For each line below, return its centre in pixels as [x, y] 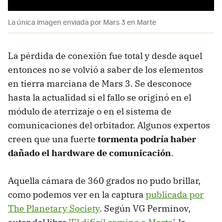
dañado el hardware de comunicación [89, 153]
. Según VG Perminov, [145, 208]
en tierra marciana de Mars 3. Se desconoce [100, 83]
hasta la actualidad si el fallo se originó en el [100, 97]
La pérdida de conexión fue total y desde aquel [105, 55]
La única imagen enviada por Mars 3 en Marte [82, 22]
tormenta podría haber [147, 139]
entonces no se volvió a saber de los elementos [106, 69]
